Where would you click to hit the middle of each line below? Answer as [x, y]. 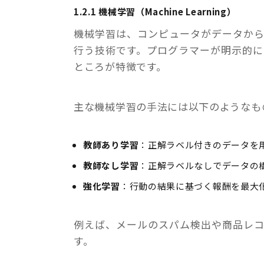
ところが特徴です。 [120, 66]
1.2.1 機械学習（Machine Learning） [155, 11]
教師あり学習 [111, 144]
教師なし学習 [111, 165]
